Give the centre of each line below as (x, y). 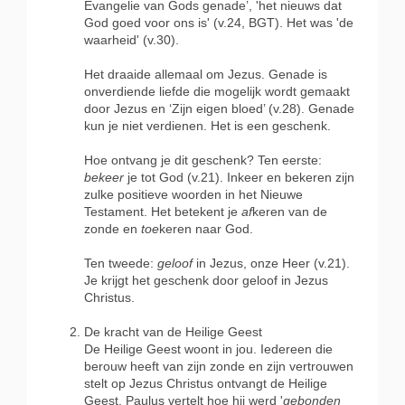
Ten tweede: (121, 264)
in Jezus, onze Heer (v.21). (273, 264)
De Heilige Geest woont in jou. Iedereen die (208, 349)
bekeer (104, 178)
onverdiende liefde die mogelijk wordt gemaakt (217, 92)
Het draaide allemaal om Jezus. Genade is (206, 75)
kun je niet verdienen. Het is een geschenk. (207, 126)
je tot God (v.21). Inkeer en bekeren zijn (239, 178)
